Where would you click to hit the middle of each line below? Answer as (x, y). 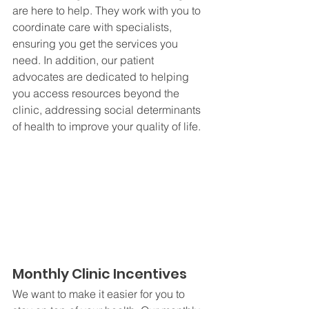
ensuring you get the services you (97, 43)
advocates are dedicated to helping (102, 77)
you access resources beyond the (97, 93)
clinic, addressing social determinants (108, 110)
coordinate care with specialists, (93, 27)
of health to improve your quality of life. (107, 126)
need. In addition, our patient (84, 60)
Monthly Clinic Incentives (100, 274)
